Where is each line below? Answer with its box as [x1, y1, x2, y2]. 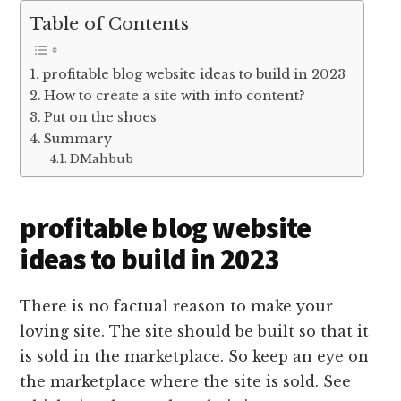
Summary [44, 130, 113, 147]
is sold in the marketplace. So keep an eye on [20, 347, 370, 366]
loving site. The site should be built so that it [20, 322, 370, 341]
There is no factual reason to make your [20, 297, 334, 316]
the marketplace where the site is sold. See [20, 372, 352, 391]
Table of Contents [30, 13, 190, 35]
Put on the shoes [44, 108, 158, 125]
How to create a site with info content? [44, 87, 306, 104]
